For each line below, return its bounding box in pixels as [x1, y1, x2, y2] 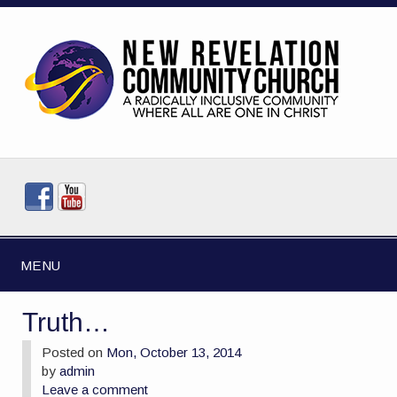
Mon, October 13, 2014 [106, 344, 242, 360]
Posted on [42, 344, 107, 360]
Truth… [22, 307, 111, 337]
